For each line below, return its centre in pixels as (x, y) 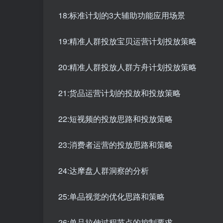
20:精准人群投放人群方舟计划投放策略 (127, 67)
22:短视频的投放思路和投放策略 (115, 119)
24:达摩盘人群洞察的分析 (104, 171)
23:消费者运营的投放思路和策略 (115, 145)
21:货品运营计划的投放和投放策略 (119, 93)
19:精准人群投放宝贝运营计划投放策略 (127, 41)
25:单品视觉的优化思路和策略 (111, 197)
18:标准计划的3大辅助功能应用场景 (122, 15)
